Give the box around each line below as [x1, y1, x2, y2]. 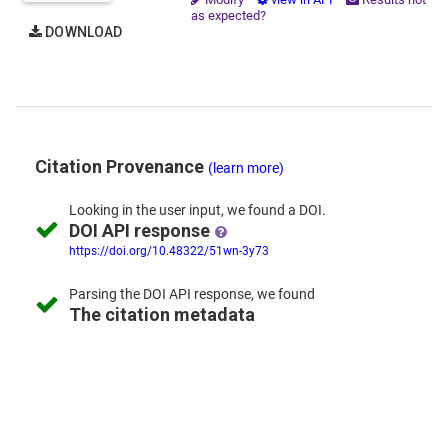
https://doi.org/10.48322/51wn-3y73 [69, 244, 269, 258]
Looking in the [69, 202, 159, 218]
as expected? [191, 8, 267, 23]
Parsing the [69, 286, 143, 302]
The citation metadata [69, 304, 255, 325]
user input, [159, 202, 224, 218]
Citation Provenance [35, 156, 208, 177]
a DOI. [288, 202, 326, 218]
